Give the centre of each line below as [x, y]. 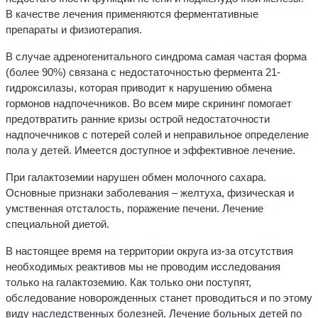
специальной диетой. [57, 224]
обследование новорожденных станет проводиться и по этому [159, 297]
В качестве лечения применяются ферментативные [132, 13]
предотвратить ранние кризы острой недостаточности [138, 119]
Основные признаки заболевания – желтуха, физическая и [150, 192]
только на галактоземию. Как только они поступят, [128, 282]
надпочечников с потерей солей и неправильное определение [157, 134]
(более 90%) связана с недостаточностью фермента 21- [143, 72]
